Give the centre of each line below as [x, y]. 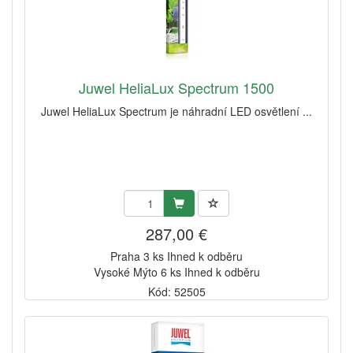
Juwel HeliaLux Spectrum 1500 [176, 88]
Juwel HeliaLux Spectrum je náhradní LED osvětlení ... [176, 111]
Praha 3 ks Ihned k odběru [176, 256]
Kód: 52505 [176, 292]
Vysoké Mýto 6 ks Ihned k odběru [176, 272]
